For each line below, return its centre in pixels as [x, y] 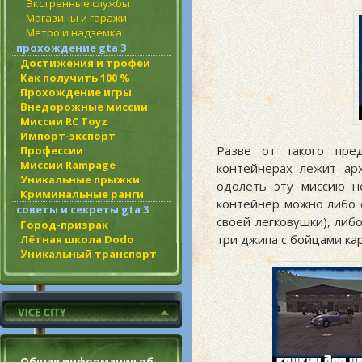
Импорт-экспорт [68, 135]
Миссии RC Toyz [64, 121]
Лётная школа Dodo [77, 239]
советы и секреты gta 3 [82, 209]
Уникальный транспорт [88, 253]
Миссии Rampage [68, 164]
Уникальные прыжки [80, 179]
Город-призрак [64, 224]
